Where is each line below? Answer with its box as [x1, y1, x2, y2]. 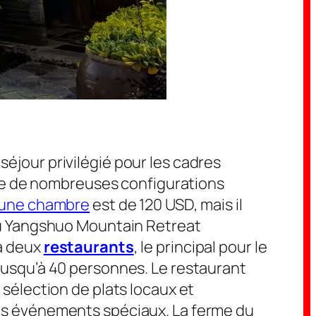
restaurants [43, 236, 134, 257]
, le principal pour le [133, 236, 267, 257]
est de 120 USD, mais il [90, 193, 243, 215]
